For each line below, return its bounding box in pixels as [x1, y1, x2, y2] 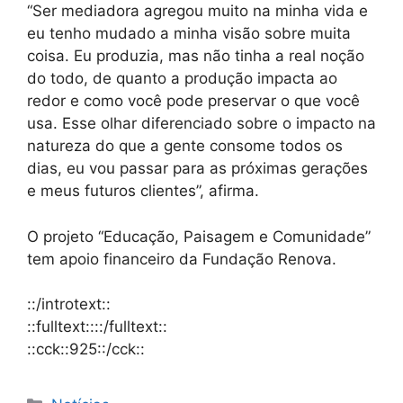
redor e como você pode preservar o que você [27, 92, 360, 111]
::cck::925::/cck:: [27, 340, 145, 359]
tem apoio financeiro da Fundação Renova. [27, 249, 336, 268]
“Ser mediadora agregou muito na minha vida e [27, 2, 368, 21]
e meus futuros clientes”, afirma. [27, 182, 259, 201]
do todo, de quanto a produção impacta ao [27, 69, 337, 88]
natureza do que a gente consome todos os [27, 137, 343, 156]
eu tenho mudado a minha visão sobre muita [27, 24, 351, 43]
